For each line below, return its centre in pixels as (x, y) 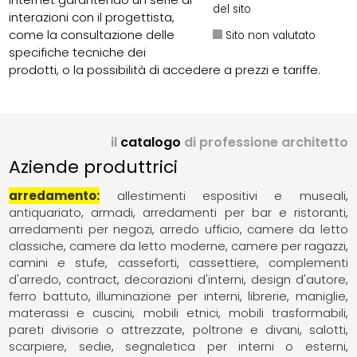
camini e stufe (57, 262)
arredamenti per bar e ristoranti (244, 212)
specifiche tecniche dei (78, 52)
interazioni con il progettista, (92, 17)
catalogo (150, 142)
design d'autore (298, 279)
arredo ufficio (200, 229)
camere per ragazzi (288, 245)
